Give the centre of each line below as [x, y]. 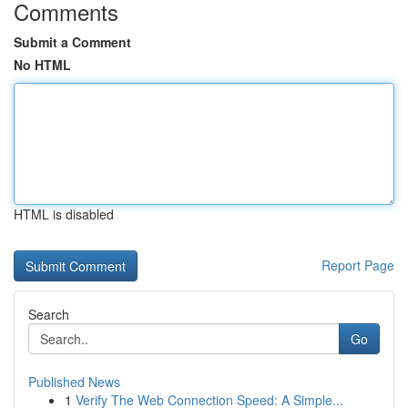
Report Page [358, 265]
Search [49, 314]
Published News [74, 382]
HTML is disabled [64, 214]
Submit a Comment [72, 42]
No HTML [42, 65]
